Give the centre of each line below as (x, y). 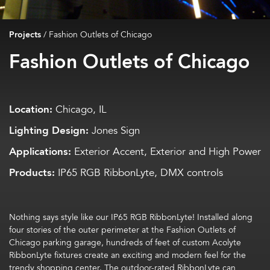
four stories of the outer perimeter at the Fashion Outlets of (122, 230)
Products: (32, 173)
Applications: (40, 152)
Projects (25, 35)
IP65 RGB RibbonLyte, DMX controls (139, 173)
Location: (31, 110)
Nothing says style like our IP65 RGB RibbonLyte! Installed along (131, 217)
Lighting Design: (49, 131)
